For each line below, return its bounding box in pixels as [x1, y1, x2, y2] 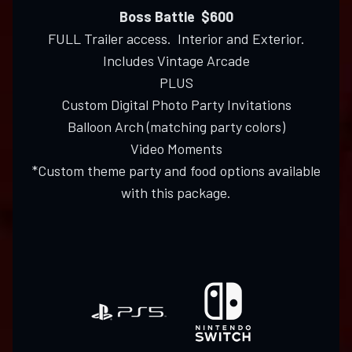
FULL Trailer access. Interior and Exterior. [47, 30, 305, 48]
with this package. [121, 184, 231, 202]
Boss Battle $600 [119, 8, 233, 26]
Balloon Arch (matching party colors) [67, 118, 285, 136]
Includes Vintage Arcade [102, 52, 250, 70]
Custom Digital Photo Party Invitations [60, 96, 291, 114]
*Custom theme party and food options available [31, 162, 321, 180]
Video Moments [130, 140, 222, 158]
